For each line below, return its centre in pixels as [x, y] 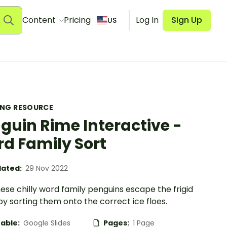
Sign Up [187, 20]
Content [40, 20]
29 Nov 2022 [47, 168]
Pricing [77, 20]
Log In [147, 20]
